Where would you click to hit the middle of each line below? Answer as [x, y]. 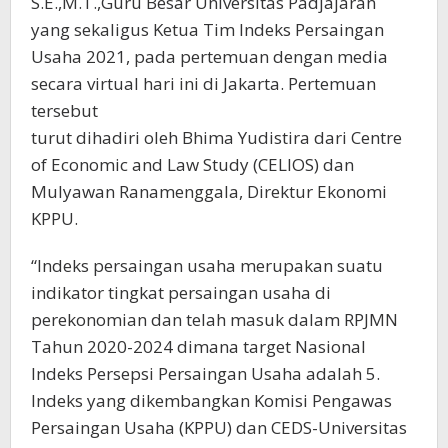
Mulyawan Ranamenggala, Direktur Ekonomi [209, 192]
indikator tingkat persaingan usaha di [181, 293]
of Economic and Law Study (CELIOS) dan [192, 165]
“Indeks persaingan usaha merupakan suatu [207, 266]
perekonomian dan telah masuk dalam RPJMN [214, 320]
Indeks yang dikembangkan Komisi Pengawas [211, 401]
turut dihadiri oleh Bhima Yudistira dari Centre [216, 138]
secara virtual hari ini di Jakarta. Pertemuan [203, 84]
